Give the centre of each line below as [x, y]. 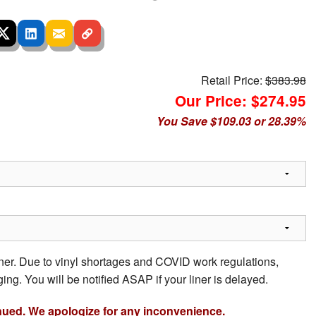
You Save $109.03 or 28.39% [231, 121]
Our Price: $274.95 [240, 101]
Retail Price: [233, 80]
